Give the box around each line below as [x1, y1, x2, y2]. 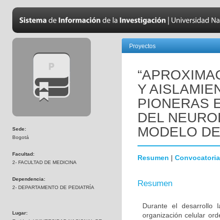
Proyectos [129, 43, 156, 50]
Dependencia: [12, 176, 45, 182]
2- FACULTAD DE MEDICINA [12, 160, 77, 165]
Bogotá [12, 135, 29, 140]
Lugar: [12, 210, 27, 216]
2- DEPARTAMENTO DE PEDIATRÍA [12, 185, 94, 190]
